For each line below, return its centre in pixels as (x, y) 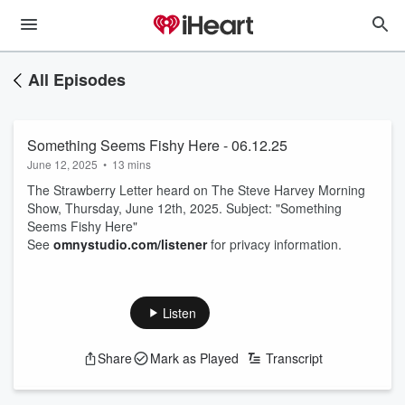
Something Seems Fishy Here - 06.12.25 (157, 145)
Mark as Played (194, 358)
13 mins (132, 164)
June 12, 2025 (62, 164)
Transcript (294, 358)
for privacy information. (274, 244)
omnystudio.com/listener (130, 244)
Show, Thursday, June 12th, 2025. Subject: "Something (184, 208)
